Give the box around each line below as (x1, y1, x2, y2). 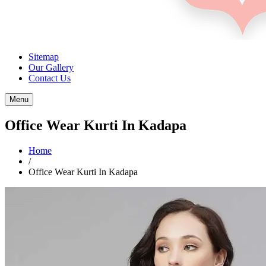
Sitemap (28, 52, 59, 62)
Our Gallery (28, 62, 74, 72)
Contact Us (28, 73, 71, 83)
